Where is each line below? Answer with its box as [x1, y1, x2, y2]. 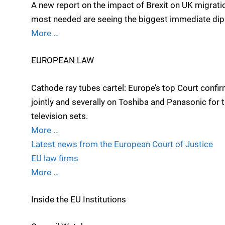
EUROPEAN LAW [31, 55, 94, 66]
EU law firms [31, 153, 78, 163]
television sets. [31, 110, 88, 121]
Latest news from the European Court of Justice [31, 139, 213, 149]
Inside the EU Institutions [31, 194, 126, 204]
